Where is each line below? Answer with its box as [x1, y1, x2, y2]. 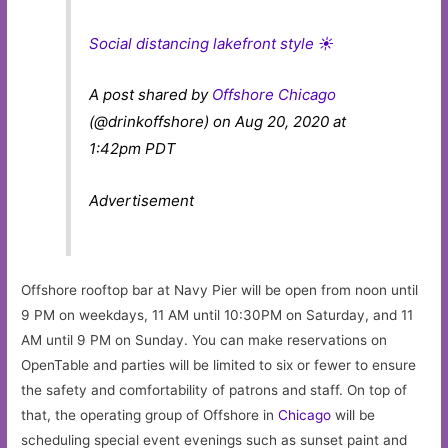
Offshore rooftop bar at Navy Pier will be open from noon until [21, 282, 419, 299]
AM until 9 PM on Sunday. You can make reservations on [21, 332, 388, 349]
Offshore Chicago [212, 85, 337, 105]
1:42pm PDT [89, 139, 177, 159]
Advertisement [89, 190, 195, 210]
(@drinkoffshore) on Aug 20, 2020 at [89, 112, 347, 132]
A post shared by [89, 85, 213, 105]
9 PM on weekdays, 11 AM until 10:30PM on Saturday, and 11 [21, 307, 414, 324]
